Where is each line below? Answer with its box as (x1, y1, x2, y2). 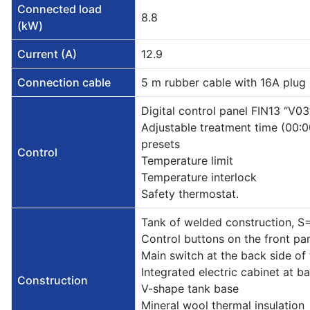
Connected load (17, 2, 102, 17)
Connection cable (17, 75, 111, 90)
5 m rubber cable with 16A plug (141, 75, 306, 90)
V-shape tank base (141, 282, 239, 296)
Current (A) (17, 47, 77, 62)
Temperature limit (141, 154, 233, 168)
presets (141, 137, 180, 152)
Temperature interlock (141, 170, 257, 185)
